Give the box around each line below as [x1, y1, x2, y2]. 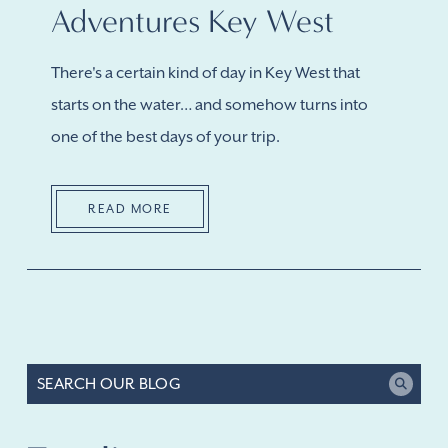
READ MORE [88, 201, 172, 216]
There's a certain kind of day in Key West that [51, 63, 360, 82]
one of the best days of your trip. [51, 127, 280, 146]
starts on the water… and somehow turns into [51, 95, 368, 114]
